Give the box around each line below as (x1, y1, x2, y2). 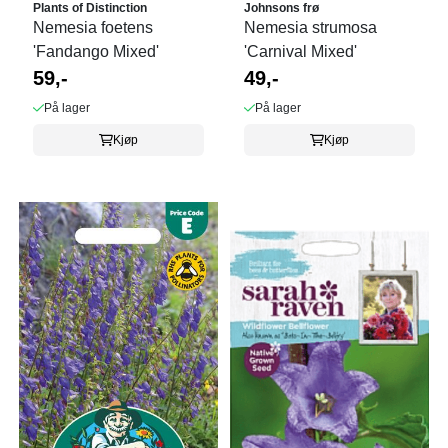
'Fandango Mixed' (33, 42, 159, 60)
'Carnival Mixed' (244, 42, 357, 60)
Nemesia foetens (33, 18, 153, 36)
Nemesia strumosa (244, 18, 377, 36)
